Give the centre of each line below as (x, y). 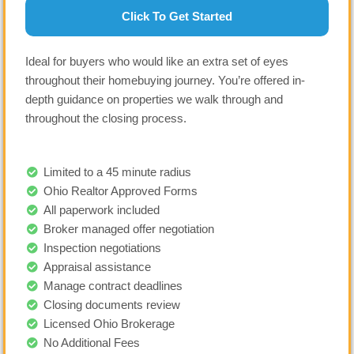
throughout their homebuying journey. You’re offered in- (165, 81)
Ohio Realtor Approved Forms (120, 191)
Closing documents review (111, 305)
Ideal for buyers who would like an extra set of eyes (157, 62)
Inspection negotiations (102, 248)
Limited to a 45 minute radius (117, 172)
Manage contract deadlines (113, 286)
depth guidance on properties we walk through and (154, 100)
